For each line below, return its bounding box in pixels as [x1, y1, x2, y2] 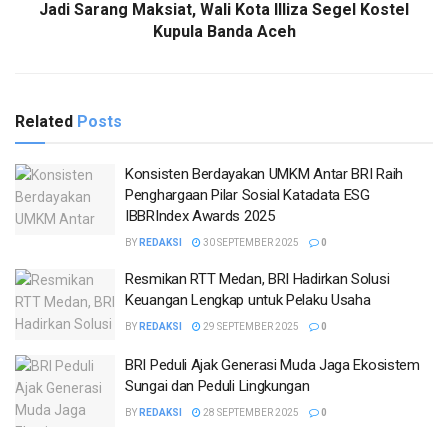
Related [15, 111, 73, 131]
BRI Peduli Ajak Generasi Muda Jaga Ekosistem [125, 356, 420, 375]
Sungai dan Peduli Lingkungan [125, 377, 310, 396]
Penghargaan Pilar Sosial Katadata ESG [125, 185, 370, 204]
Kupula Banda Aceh [152, 21, 296, 41]
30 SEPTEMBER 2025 [201, 236, 299, 248]
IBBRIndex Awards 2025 [125, 206, 275, 225]
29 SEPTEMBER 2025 [201, 320, 299, 332]
